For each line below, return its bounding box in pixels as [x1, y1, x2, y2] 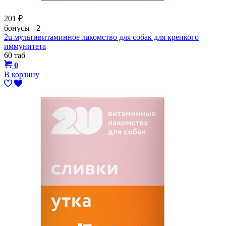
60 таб [4, 50, 25, 60]
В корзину [4, 70, 39, 79]
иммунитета [4, 41, 46, 50]
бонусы [4, 23, 32, 32]
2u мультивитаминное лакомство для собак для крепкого [4, 32, 199, 41]
